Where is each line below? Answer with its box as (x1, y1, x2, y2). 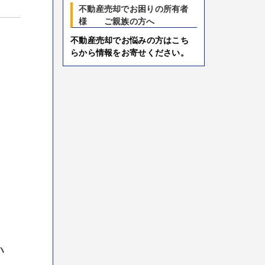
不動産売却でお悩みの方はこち (70, 34, 189, 46)
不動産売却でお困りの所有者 (79, 2, 189, 14)
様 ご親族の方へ (79, 15, 155, 27)
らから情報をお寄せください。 (70, 46, 189, 58)
